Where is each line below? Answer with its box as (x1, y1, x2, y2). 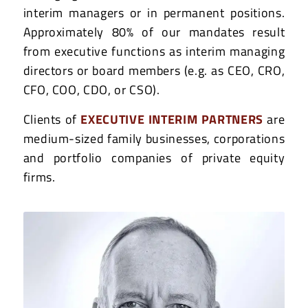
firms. (23, 168, 56, 187)
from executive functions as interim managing (23, 41, 285, 60)
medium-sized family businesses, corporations (23, 129, 285, 148)
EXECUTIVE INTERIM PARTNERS (80, 110, 267, 129)
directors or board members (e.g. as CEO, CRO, (23, 60, 285, 80)
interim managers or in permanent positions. (23, 3, 285, 22)
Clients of (23, 110, 81, 129)
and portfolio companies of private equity (23, 148, 285, 168)
